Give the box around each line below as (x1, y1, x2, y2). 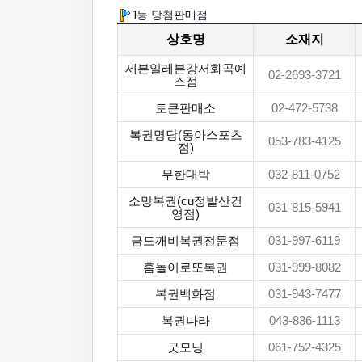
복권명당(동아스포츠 (128, 128, 242, 141)
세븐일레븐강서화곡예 (124, 62, 246, 75)
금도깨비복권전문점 (131, 234, 240, 247)
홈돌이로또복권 (143, 261, 228, 274)
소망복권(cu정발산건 (128, 195, 242, 208)
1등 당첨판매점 (130, 7, 208, 22)
